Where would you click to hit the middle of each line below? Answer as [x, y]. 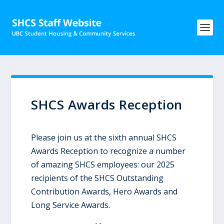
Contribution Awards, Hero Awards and [104, 191]
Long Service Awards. [71, 205]
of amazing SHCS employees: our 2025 [103, 164]
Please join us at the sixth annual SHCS [104, 137]
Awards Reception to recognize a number [108, 151]
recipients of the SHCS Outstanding [97, 178]
